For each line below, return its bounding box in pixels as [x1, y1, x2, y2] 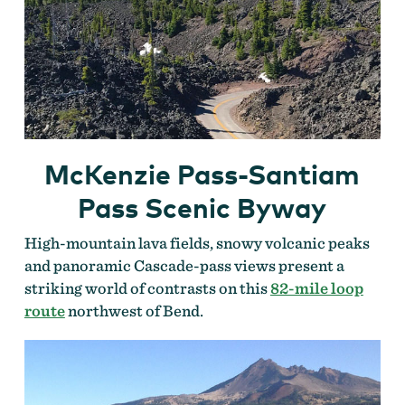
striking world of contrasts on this [24, 278, 270, 297]
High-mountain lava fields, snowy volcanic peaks [24, 232, 370, 252]
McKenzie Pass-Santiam [44, 156, 361, 191]
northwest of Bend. [64, 300, 203, 320]
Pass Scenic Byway [78, 190, 327, 224]
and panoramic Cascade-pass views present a [24, 255, 344, 275]
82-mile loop [269, 278, 363, 297]
